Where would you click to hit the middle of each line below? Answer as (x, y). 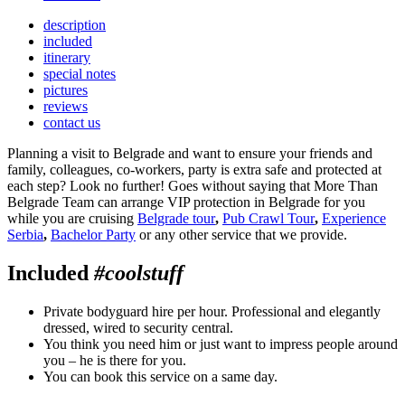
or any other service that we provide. (241, 234)
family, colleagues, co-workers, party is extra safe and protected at (194, 169)
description (75, 24)
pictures (66, 89)
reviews (66, 106)
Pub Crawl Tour (268, 218)
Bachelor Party (93, 234)
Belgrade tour (176, 218)
